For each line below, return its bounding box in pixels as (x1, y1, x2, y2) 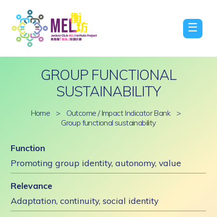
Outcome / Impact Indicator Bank (66, 108, 170, 118)
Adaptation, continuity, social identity (11, 195, 159, 206)
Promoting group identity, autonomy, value (11, 157, 182, 168)
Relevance (11, 180, 53, 191)
